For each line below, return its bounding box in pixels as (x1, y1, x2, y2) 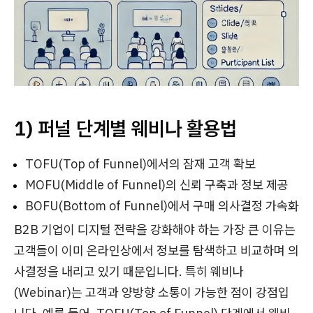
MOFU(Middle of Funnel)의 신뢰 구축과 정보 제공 (25, 177, 289, 194)
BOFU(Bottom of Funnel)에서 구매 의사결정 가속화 (25, 198, 299, 214)
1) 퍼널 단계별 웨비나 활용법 (14, 115, 237, 142)
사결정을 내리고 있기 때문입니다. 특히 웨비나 (14, 263, 244, 280)
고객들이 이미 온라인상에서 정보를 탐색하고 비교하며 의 (14, 242, 299, 259)
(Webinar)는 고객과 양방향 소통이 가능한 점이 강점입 (14, 284, 289, 301)
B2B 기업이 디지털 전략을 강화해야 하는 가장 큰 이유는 (14, 221, 296, 238)
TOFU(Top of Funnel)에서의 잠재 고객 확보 (25, 156, 256, 173)
